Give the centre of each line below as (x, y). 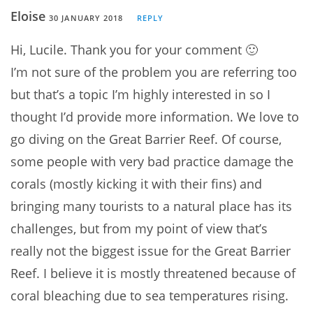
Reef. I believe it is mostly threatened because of (153, 273)
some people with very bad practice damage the (152, 161)
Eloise (30, 16)
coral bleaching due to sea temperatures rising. (150, 295)
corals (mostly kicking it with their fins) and (136, 183)
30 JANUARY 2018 (86, 17)
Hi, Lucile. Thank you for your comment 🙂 (134, 49)
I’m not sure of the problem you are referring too (154, 72)
